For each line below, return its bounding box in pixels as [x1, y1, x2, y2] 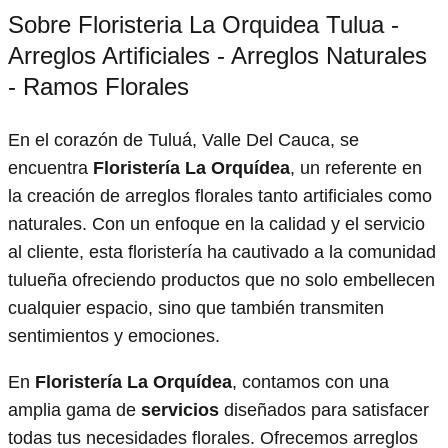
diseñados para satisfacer [219, 399, 429, 420]
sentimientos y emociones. [8, 325, 220, 346]
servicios [141, 399, 219, 420]
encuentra [8, 157, 93, 178]
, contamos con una [232, 371, 389, 392]
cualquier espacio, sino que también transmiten [8, 297, 384, 318]
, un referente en [290, 157, 422, 178]
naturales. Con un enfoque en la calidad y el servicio [8, 213, 425, 234]
